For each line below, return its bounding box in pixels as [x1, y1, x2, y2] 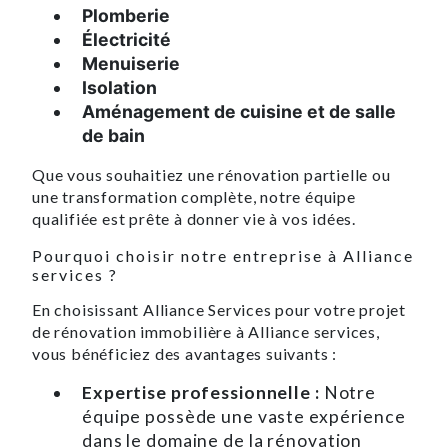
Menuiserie [82, 52, 180, 74]
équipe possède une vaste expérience [82, 405, 406, 427]
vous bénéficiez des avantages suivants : [32, 343, 337, 363]
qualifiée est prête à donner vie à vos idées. [32, 208, 356, 228]
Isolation [82, 76, 157, 98]
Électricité [82, 28, 171, 50]
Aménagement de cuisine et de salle [82, 100, 396, 122]
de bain [82, 124, 145, 146]
